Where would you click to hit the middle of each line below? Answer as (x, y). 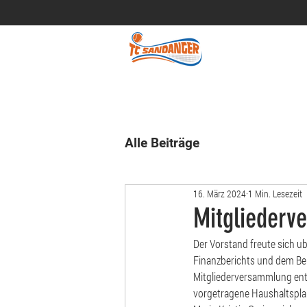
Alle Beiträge (162, 143)
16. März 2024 (220, 193)
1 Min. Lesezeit (275, 193)
